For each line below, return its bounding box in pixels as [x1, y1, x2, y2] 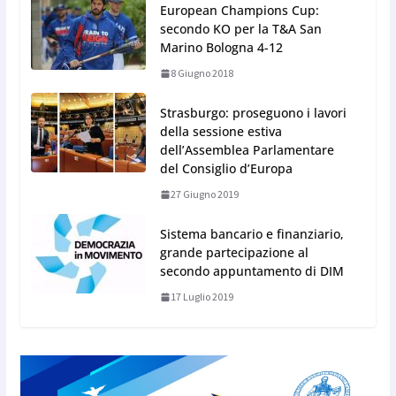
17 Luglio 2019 [170, 290, 233, 304]
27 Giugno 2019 [170, 187, 239, 202]
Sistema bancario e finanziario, [159, 225, 344, 243]
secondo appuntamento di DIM [159, 263, 344, 280]
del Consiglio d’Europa [159, 160, 293, 178]
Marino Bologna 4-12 [159, 39, 283, 57]
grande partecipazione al [159, 244, 308, 262]
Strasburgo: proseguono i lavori [159, 104, 346, 122]
